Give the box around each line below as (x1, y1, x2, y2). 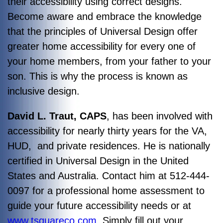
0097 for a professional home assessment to (7, 185, 205, 196)
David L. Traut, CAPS (7, 110, 107, 121)
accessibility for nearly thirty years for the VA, (7, 125, 207, 136)
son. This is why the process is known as (7, 70, 188, 82)
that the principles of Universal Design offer (7, 25, 198, 37)
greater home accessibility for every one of (7, 40, 196, 52)
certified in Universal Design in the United (7, 155, 189, 166)
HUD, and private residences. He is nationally (7, 140, 210, 151)
